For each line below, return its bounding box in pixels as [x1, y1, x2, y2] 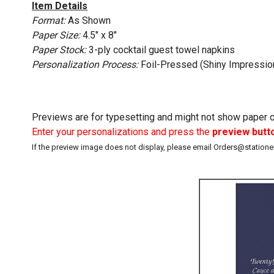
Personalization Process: [32, 58, 138, 70]
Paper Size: [32, 29, 80, 41]
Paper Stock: [32, 43, 86, 56]
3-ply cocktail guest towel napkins [86, 43, 235, 56]
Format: [32, 14, 65, 26]
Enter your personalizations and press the [32, 125, 212, 138]
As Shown [65, 14, 111, 26]
